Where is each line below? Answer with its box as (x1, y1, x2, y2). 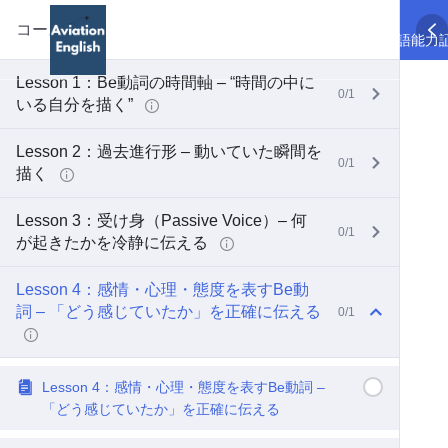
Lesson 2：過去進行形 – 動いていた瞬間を (16, 143, 322, 160)
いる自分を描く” (16, 96, 137, 113)
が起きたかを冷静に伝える (16, 234, 212, 251)
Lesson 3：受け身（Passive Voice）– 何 (16, 212, 307, 229)
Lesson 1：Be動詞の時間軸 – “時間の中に (16, 74, 315, 91)
